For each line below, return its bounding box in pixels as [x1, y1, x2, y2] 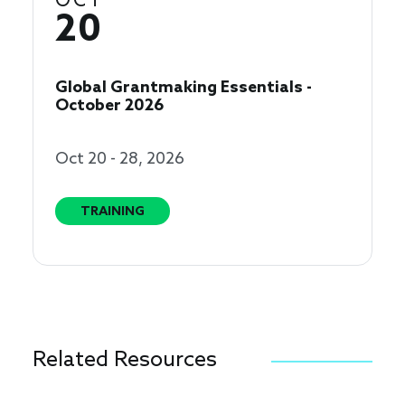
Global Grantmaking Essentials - [55, 78, 312, 99]
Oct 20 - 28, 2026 [55, 149, 184, 170]
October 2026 [55, 96, 165, 117]
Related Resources [33, 347, 217, 374]
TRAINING [80, 204, 145, 221]
